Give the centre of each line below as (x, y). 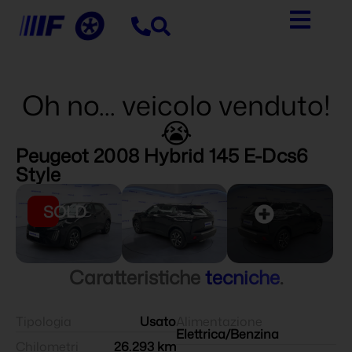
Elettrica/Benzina (227, 334)
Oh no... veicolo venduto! (176, 104)
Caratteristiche (137, 277)
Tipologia (44, 321)
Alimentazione (219, 321)
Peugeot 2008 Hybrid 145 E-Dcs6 (162, 155)
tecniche (242, 277)
